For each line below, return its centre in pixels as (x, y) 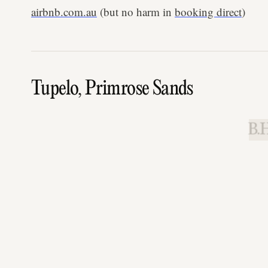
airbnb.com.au (64, 12)
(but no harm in (136, 12)
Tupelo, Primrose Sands (112, 90)
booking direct (208, 12)
